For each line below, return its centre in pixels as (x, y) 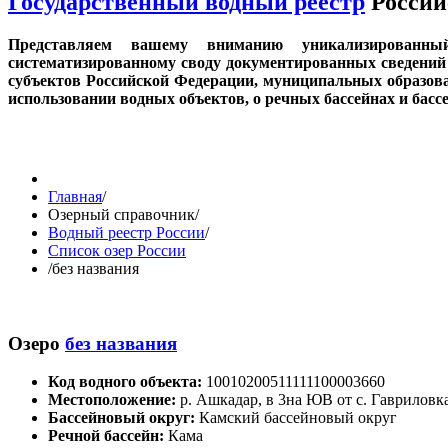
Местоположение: (114, 400)
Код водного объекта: (127, 382)
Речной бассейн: (108, 436)
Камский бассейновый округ (298, 418)
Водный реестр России (126, 232)
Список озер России (117, 250)
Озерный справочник (121, 214)
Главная (75, 196)
